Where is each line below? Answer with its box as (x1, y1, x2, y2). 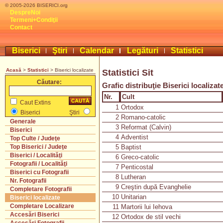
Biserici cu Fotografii (10, 169, 69, 175)
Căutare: (37, 79, 62, 86)
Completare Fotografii (10, 186, 72, 192)
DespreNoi (10, 9, 40, 16)
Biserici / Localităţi (10, 152, 62, 158)
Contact (10, 24, 32, 31)
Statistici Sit (102, 68, 153, 78)
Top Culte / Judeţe (10, 135, 60, 141)
